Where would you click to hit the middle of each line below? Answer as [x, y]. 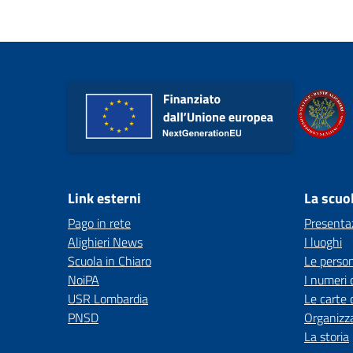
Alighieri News [105, 242]
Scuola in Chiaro [110, 261]
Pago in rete [99, 223]
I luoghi [323, 242]
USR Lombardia [108, 299]
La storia [327, 336]
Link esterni [104, 198]
